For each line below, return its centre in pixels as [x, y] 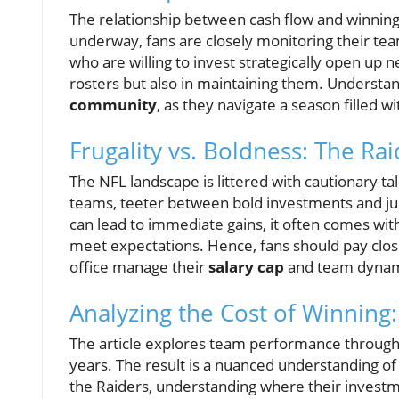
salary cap [246, 267]
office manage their [139, 267]
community [113, 105]
